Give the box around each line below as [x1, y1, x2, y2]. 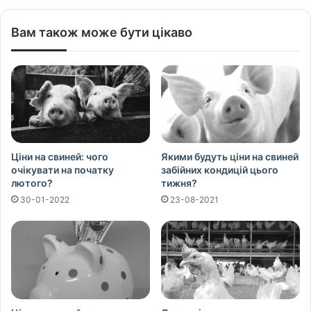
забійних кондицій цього [161, 164, 278, 176]
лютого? [11, 177, 53, 190]
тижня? [161, 177, 197, 190]
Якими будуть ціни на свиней [161, 151, 299, 163]
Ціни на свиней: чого [11, 151, 108, 163]
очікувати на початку [11, 164, 114, 176]
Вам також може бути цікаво [11, 24, 192, 40]
